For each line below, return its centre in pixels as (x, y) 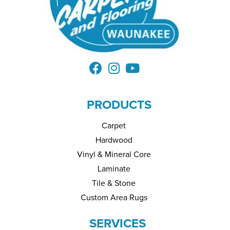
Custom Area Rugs (114, 197)
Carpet (114, 126)
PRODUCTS (119, 105)
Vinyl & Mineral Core (114, 154)
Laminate (114, 169)
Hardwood (114, 140)
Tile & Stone (114, 183)
